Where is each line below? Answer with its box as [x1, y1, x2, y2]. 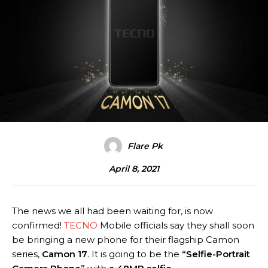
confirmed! [12, 220, 64, 232]
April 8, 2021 [109, 163, 159, 175]
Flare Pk [127, 141, 163, 152]
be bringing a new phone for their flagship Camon [12, 234, 239, 246]
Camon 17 [42, 248, 87, 260]
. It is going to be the [87, 248, 182, 260]
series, [12, 248, 42, 260]
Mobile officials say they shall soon [98, 220, 254, 232]
